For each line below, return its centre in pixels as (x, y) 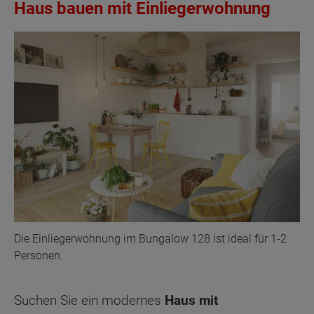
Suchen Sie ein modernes (89, 300)
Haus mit (191, 300)
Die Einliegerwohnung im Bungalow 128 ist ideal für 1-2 (150, 238)
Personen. (39, 255)
